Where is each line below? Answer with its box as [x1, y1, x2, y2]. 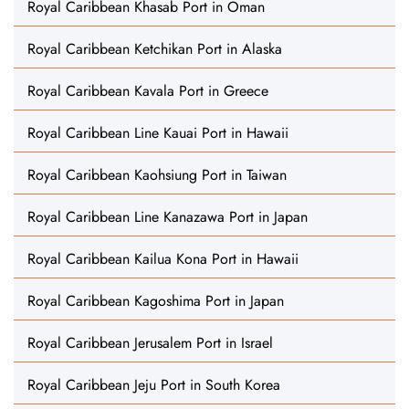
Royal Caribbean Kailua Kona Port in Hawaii [27, 248, 299, 269]
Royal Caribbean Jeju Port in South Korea [27, 374, 280, 395]
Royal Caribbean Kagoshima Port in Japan [27, 290, 284, 311]
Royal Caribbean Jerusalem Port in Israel [27, 332, 273, 353]
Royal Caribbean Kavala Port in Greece [27, 80, 268, 101]
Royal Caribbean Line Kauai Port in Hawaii [27, 122, 288, 143]
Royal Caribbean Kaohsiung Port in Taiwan [27, 164, 287, 185]
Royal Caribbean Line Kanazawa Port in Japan [27, 206, 308, 227]
